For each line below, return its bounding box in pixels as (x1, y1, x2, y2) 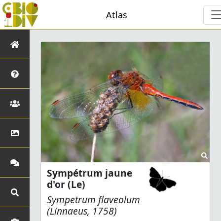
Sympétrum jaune (47, 166, 132, 180)
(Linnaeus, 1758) (47, 204, 117, 218)
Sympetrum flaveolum (47, 192, 140, 206)
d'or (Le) (47, 177, 85, 191)
